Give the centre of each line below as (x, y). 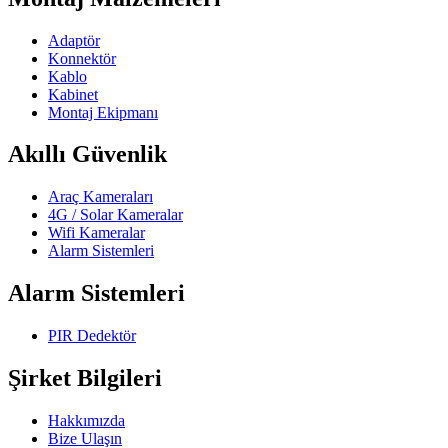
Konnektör (82, 58)
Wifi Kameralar (96, 233)
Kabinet (73, 94)
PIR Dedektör (92, 336)
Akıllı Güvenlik (87, 154)
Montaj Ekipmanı (103, 112)
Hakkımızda (86, 420)
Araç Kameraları (100, 197)
